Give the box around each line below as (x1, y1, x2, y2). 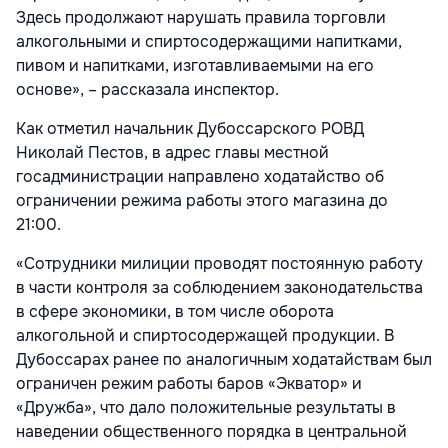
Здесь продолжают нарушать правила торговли (16, 7, 386, 29)
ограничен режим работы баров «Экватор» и (16, 373, 362, 395)
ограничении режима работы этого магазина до (16, 190, 388, 212)
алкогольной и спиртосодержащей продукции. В (16, 325, 394, 347)
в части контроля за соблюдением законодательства (16, 277, 423, 299)
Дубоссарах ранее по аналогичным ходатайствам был (16, 349, 432, 371)
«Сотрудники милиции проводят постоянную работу (16, 253, 423, 275)
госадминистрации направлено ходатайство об (16, 166, 384, 188)
